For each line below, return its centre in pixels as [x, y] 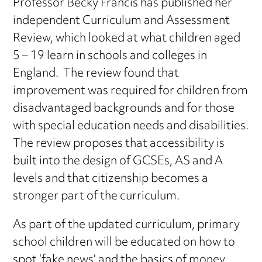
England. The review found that [96, 74]
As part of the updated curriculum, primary [127, 226]
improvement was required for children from [131, 92]
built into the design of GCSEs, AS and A [118, 162]
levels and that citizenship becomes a [111, 180]
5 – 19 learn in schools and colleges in [110, 57]
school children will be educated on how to [124, 243]
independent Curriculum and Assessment [122, 22]
